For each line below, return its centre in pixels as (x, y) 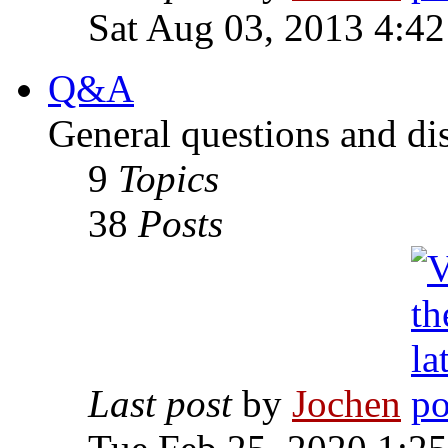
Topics (168, 179)
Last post (160, 404)
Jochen (346, 404)
